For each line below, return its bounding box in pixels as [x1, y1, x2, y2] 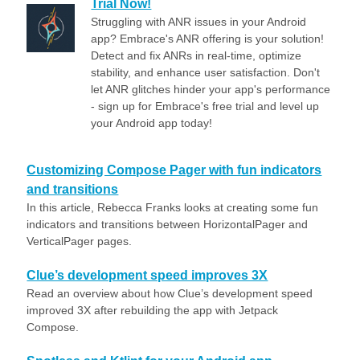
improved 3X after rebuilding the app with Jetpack [27, 304, 279, 317]
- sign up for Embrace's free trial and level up [91, 100, 320, 112]
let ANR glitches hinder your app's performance [91, 83, 331, 96]
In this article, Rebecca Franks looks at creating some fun [27, 201, 319, 214]
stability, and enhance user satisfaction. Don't [91, 66, 321, 79]
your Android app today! [91, 117, 213, 129]
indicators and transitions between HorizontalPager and [27, 218, 309, 231]
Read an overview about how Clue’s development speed [27, 287, 313, 300]
